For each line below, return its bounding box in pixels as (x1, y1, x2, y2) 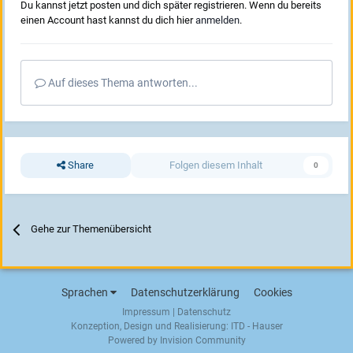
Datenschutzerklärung (130, 286, 240, 299)
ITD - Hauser (230, 321, 283, 333)
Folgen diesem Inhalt (169, 159, 262, 172)
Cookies (253, 286, 292, 299)
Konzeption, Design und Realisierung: (70, 321, 231, 333)
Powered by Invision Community (107, 335, 246, 347)
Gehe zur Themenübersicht (31, 223, 152, 236)
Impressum (122, 307, 170, 318)
